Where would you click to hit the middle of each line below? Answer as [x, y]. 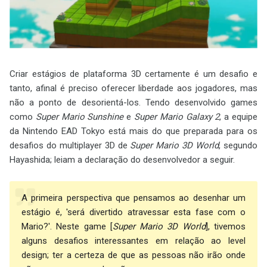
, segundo [238, 145]
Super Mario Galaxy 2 [177, 117]
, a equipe [239, 117]
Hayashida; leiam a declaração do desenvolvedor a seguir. [122, 160]
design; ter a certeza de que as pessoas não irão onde [133, 255]
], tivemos [226, 226]
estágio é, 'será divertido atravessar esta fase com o [133, 212]
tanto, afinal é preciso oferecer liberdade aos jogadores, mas [133, 88]
